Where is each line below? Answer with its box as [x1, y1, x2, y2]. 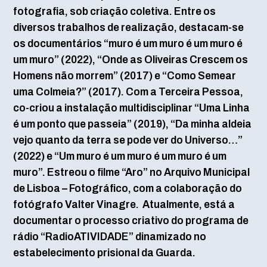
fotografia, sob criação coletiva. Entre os [13, 4, 216, 17]
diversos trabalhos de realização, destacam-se [13, 20, 244, 33]
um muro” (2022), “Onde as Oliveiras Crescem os [13, 52, 248, 66]
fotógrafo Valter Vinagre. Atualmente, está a [13, 197, 235, 210]
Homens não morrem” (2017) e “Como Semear [13, 69, 236, 82]
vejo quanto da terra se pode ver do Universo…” [13, 133, 243, 146]
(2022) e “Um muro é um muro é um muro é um [13, 149, 226, 162]
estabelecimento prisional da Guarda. [13, 246, 195, 259]
